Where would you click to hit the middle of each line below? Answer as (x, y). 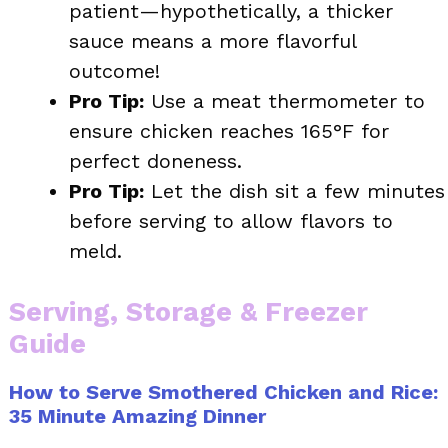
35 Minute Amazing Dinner (137, 415)
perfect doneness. (155, 160)
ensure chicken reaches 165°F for (229, 130)
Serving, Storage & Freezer (188, 311)
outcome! (114, 70)
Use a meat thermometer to (284, 100)
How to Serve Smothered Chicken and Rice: (223, 391)
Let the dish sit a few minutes (294, 190)
